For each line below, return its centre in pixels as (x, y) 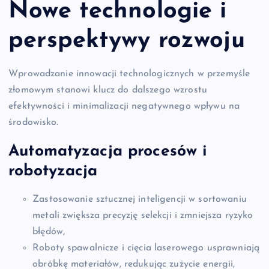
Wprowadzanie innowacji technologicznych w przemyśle (129, 74)
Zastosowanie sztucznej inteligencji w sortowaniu (140, 200)
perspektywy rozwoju (127, 41)
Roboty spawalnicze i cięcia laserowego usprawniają (146, 248)
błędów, (49, 232)
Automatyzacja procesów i (108, 151)
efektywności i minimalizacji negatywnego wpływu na (124, 107)
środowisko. (34, 123)
